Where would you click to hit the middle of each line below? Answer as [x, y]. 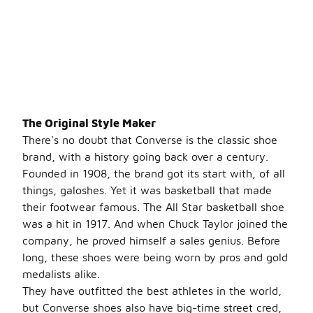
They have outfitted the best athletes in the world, [152, 291]
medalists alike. [61, 274]
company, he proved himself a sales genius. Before [151, 240]
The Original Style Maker [89, 123]
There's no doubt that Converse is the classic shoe [150, 140]
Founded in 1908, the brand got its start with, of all [154, 173]
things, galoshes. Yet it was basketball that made [147, 190]
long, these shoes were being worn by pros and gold [155, 257]
